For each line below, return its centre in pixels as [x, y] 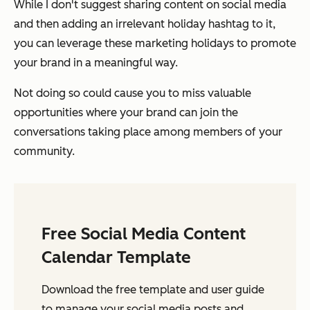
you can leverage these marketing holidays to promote [155, 43]
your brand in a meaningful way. [96, 62]
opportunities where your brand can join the [126, 112]
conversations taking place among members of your [148, 131]
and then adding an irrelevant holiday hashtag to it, [145, 24]
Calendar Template [116, 257]
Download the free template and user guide [153, 289]
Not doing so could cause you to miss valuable [133, 93]
